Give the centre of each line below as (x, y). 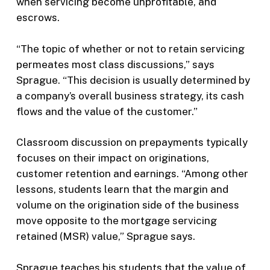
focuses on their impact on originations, (112, 158)
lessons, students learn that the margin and (122, 190)
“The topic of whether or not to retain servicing (130, 49)
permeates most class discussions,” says (115, 64)
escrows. (38, 18)
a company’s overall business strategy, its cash (130, 96)
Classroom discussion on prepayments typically (132, 143)
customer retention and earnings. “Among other (132, 174)
